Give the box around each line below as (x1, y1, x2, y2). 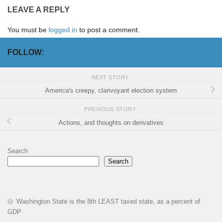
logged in (49, 25, 77, 34)
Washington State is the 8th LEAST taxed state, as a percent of (16, 198, 200, 206)
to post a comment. (77, 25, 140, 34)
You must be (7, 25, 49, 34)
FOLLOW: (7, 48, 44, 56)
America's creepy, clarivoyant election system (45, 87, 177, 95)
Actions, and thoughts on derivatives (58, 118, 164, 126)
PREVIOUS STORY (84, 106, 138, 112)
